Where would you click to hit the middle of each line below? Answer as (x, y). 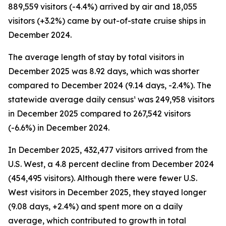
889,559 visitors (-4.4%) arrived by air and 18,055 (103, 7)
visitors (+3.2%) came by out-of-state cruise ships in (107, 21)
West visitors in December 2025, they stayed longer (107, 192)
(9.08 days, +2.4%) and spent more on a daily (95, 206)
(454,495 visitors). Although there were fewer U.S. (103, 178)
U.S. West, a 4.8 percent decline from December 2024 (111, 164)
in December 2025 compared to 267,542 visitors (99, 114)
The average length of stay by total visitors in (96, 57)
